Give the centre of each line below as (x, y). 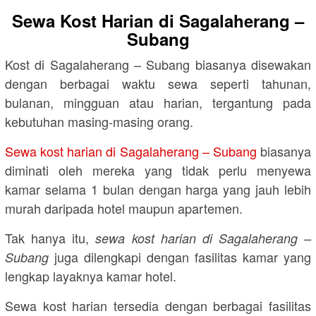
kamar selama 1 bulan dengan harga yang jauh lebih (158, 189)
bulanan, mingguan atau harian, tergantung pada (158, 103)
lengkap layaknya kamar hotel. (91, 276)
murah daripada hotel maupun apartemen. (124, 208)
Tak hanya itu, (50, 238)
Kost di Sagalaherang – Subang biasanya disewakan (158, 65)
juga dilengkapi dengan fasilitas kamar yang (180, 257)
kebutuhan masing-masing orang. (99, 122)
